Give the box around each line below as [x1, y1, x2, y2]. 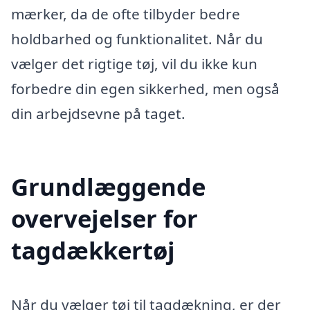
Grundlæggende [11, 170, 206, 203]
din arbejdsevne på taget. [11, 104, 185, 124]
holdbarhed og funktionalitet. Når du [11, 29, 263, 49]
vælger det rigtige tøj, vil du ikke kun [11, 54, 257, 74]
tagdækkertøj [11, 234, 175, 267]
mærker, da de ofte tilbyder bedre [11, 4, 240, 24]
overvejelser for [11, 202, 198, 235]
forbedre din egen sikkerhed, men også [11, 79, 280, 99]
